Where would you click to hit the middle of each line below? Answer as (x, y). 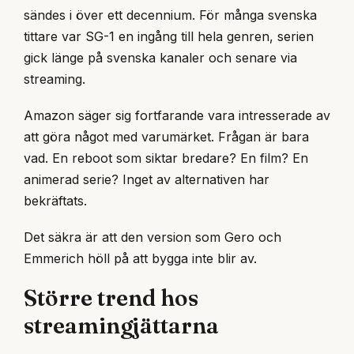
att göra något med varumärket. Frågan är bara (166, 136)
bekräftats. (55, 200)
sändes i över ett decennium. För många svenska (170, 15)
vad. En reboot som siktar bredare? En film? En (166, 158)
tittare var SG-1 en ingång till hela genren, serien (169, 36)
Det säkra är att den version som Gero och (153, 237)
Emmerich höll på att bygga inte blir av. (140, 259)
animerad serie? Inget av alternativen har (147, 179)
